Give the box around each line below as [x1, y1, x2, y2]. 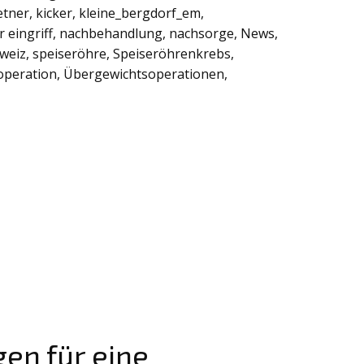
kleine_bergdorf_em [79, 4, 201, 23]
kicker [36, 4, 72, 23]
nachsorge [169, 24, 234, 43]
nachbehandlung [59, 24, 162, 43]
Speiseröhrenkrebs [113, 45, 231, 63]
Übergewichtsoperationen [63, 65, 224, 84]
